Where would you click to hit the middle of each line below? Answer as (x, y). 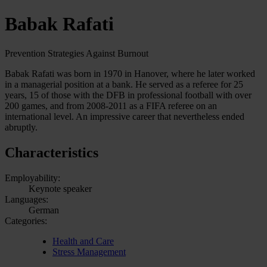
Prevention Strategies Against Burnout (77, 53)
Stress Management (89, 252)
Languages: (27, 199)
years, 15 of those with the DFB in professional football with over (128, 95)
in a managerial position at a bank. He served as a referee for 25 (124, 84)
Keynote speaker (60, 188)
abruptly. (21, 127)
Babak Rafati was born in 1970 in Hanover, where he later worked (130, 73)
